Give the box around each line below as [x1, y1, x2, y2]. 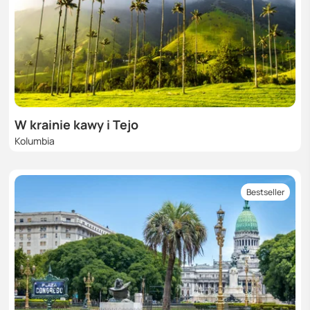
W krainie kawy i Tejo [15, 116, 138, 133]
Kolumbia [15, 134, 55, 147]
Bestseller [246, 186, 284, 198]
